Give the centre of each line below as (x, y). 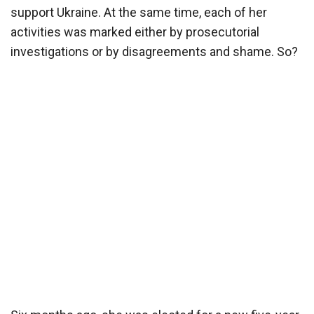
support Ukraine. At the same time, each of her (139, 12)
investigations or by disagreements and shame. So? (154, 51)
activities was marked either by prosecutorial (135, 32)
